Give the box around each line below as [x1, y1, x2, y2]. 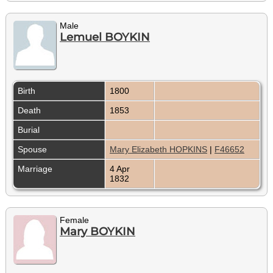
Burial [18, 124, 42, 135]
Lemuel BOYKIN [60, 30, 150, 44]
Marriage [18, 163, 55, 174]
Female [60, 214, 89, 225]
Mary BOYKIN [60, 224, 135, 238]
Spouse [18, 144, 49, 154]
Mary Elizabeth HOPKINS [110, 144, 207, 154]
